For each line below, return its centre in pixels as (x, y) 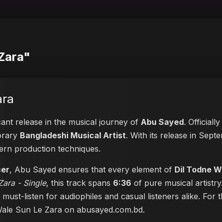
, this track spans (80, 183)
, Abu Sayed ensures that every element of (92, 169)
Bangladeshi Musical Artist (73, 135)
